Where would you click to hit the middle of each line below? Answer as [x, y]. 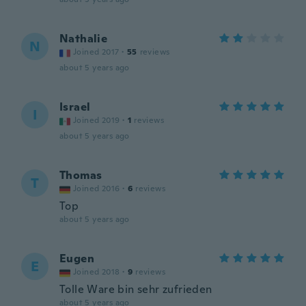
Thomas [81, 175]
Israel [75, 107]
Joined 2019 [97, 120]
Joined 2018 [97, 272]
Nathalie [84, 39]
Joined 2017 [96, 52]
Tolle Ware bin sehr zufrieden [136, 289]
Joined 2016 [97, 189]
